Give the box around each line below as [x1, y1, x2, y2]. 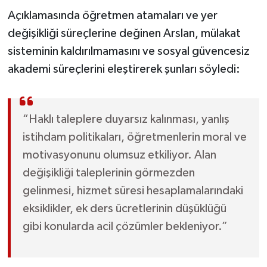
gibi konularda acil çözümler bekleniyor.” [22, 220, 228, 232]
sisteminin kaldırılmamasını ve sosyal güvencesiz [7, 45, 250, 57]
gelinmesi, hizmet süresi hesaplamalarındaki [22, 184, 243, 197]
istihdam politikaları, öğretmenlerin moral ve [22, 131, 247, 143]
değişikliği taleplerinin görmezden [22, 166, 195, 179]
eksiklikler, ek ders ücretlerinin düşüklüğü [22, 202, 226, 215]
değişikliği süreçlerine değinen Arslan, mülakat [7, 27, 241, 39]
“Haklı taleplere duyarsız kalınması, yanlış [22, 113, 229, 125]
